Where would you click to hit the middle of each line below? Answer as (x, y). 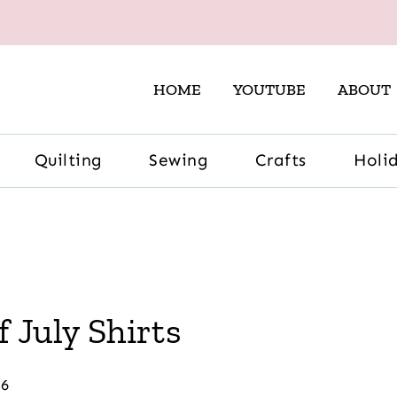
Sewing (179, 160)
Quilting (69, 160)
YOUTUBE (269, 90)
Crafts (280, 160)
